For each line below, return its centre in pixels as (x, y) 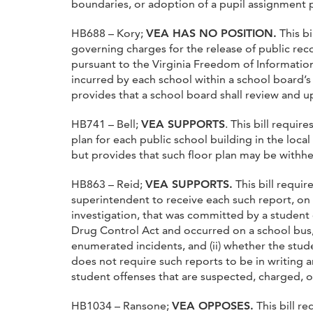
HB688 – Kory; (109, 33)
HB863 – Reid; (108, 184)
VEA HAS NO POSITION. (211, 33)
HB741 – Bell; (106, 124)
